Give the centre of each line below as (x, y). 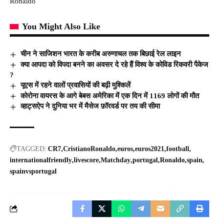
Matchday (116, 160)
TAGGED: (32, 149)
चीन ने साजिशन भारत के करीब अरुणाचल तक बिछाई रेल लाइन (101, 54)
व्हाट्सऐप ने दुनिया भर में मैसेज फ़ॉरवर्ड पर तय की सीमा (90, 106)
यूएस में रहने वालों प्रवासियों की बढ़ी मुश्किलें (76, 85)
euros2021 (150, 149)
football (178, 149)
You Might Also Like (61, 26)
